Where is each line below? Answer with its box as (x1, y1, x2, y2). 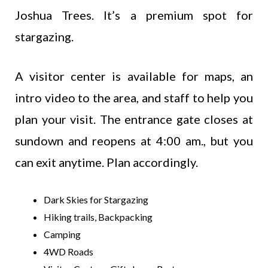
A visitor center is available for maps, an (15, 68, 253, 83)
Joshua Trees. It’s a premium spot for (15, 7, 253, 22)
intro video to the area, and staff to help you (15, 90, 253, 105)
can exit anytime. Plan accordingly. (15, 154, 198, 169)
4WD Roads (44, 245, 93, 257)
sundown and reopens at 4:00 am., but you (15, 133, 253, 148)
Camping (44, 228, 81, 240)
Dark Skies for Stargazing (44, 193, 148, 205)
